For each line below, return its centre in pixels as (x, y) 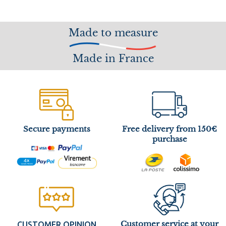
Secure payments (56, 129)
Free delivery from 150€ (169, 129)
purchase (169, 139)
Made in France (113, 58)
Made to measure (113, 33)
